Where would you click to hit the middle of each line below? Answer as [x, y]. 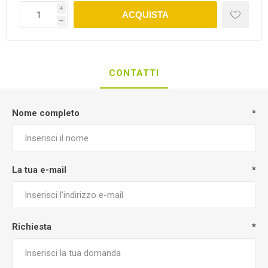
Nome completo [46, 113]
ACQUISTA [145, 15]
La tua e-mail [39, 170]
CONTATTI [134, 73]
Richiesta [32, 227]
